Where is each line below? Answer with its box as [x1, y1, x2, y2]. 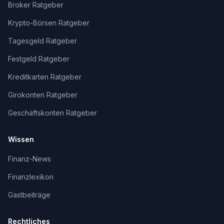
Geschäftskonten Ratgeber [8, 108, 97, 117]
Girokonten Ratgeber [8, 90, 77, 99]
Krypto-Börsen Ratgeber [8, 18, 89, 27]
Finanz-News [8, 154, 51, 163]
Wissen [8, 135, 34, 143]
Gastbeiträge [8, 190, 50, 199]
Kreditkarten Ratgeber [8, 72, 81, 81]
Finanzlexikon [8, 172, 53, 181]
